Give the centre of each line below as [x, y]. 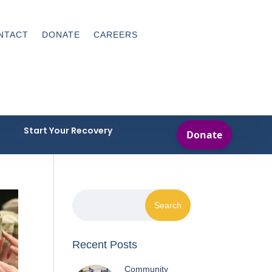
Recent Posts [105, 245]
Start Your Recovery [68, 131]
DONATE [61, 35]
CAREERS [116, 35]
